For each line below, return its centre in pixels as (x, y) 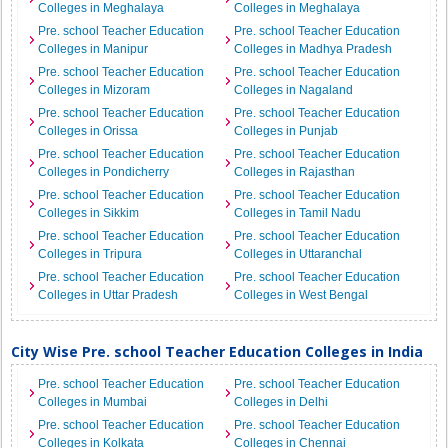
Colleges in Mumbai (93, 402)
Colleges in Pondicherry (104, 172)
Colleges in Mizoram (94, 90)
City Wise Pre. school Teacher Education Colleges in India (217, 351)
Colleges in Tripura (90, 254)
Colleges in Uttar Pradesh (108, 295)
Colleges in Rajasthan (294, 172)
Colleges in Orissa (88, 131)
